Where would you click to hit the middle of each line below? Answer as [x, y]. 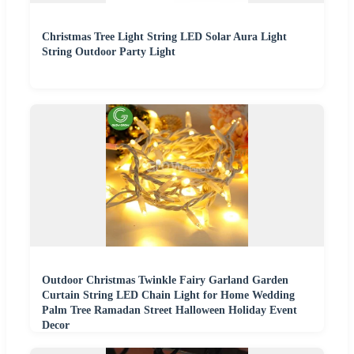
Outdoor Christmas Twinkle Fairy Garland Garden [165, 281]
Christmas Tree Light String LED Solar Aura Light [164, 37]
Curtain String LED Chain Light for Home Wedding [168, 296]
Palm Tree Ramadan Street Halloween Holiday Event [169, 311]
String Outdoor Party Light [109, 52]
